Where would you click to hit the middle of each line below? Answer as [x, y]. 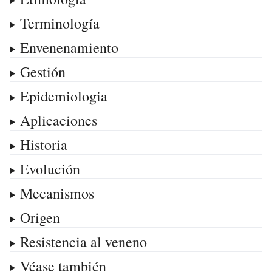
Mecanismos [57, 193]
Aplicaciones [58, 120]
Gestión [42, 71]
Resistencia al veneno [83, 241]
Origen [40, 217]
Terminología [59, 23]
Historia [43, 144]
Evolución [50, 168]
